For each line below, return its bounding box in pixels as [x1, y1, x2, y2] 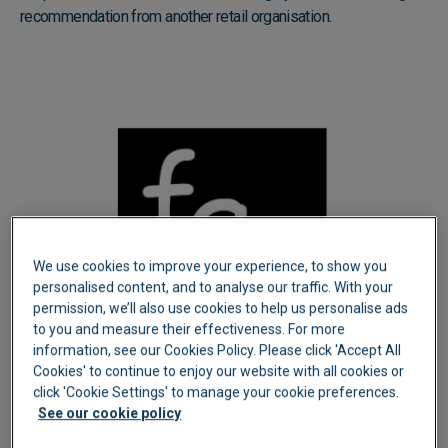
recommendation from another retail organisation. [20, 6, 332, 26]
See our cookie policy [38, 405, 182, 422]
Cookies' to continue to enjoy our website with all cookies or [33, 363, 405, 380]
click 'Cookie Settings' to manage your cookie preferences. [33, 384, 400, 401]
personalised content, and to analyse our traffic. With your [33, 279, 394, 296]
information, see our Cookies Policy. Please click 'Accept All [33, 342, 402, 359]
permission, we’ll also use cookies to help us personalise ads [33, 300, 409, 317]
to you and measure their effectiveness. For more [33, 321, 346, 338]
